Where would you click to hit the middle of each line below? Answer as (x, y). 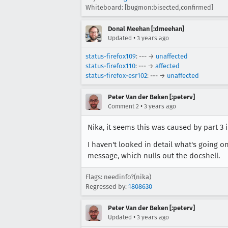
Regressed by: (107, 187)
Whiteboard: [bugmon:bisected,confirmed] (149, 7)
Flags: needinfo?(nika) (118, 177)
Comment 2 (123, 106)
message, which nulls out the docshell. (154, 156)
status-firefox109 (111, 56)
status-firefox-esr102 (116, 76)
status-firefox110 (110, 66)
